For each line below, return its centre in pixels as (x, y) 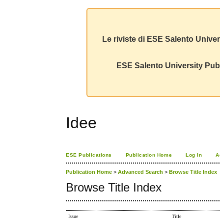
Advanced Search (141, 172)
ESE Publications (89, 155)
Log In (194, 155)
